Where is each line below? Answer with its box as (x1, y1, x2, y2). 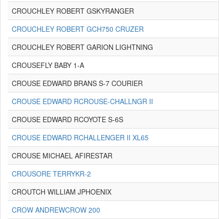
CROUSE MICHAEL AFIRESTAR (12, 151, 112, 160)
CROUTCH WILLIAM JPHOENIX (12, 187, 111, 197)
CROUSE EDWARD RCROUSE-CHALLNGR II (12, 96, 153, 106)
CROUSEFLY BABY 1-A (12, 60, 84, 70)
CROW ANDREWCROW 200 (12, 205, 100, 215)
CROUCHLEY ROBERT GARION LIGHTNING (12, 42, 153, 52)
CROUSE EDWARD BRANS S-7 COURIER (12, 78, 143, 88)
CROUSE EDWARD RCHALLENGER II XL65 (12, 132, 149, 142)
